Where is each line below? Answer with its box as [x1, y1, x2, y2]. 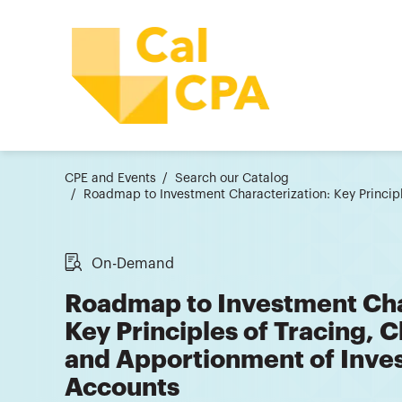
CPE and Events [65, 171, 156, 185]
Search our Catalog [175, 171, 289, 185]
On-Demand [92, 256, 174, 271]
